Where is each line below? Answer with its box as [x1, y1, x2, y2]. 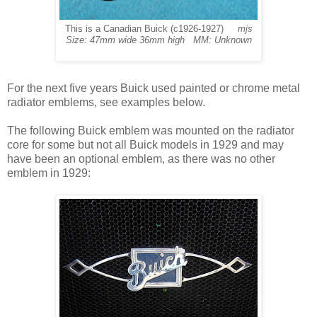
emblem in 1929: [7, 166, 91, 179]
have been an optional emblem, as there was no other [7, 152, 275, 165]
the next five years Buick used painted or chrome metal [24, 81, 300, 94]
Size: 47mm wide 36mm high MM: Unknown [65, 35, 252, 45]
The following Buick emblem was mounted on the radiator [7, 124, 294, 137]
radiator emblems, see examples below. [7, 96, 205, 108]
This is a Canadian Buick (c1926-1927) [64, 23, 238, 34]
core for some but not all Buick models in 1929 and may [7, 138, 284, 151]
